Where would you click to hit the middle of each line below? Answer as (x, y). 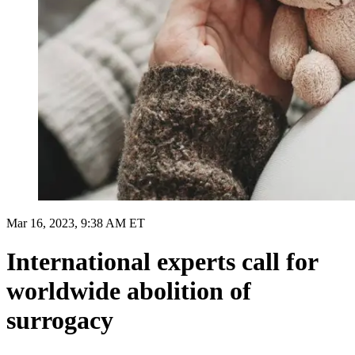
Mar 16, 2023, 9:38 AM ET (76, 223)
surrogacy (60, 321)
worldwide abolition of (129, 291)
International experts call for (162, 262)
